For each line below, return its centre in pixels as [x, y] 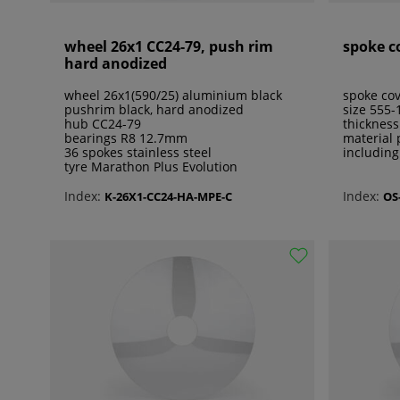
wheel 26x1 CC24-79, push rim [169, 47]
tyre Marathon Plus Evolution [151, 167]
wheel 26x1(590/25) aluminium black [173, 96]
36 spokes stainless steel [138, 153]
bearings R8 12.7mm [126, 138]
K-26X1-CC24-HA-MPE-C [168, 196]
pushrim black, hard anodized [154, 110]
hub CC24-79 [103, 124]
